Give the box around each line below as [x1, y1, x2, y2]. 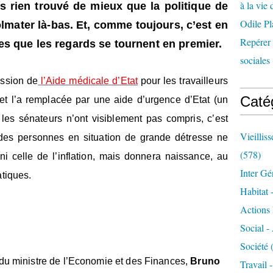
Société [240, 239, 268, 252]
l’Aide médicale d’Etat [40, 76, 138, 86]
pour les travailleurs [138, 76, 229, 86]
